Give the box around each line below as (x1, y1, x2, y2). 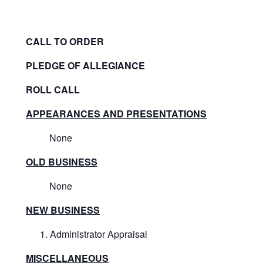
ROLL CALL (26, 82, 80, 96)
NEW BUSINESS (26, 203, 100, 217)
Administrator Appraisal (50, 227, 147, 241)
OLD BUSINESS (26, 154, 97, 168)
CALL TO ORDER (26, 34, 104, 48)
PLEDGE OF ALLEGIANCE (26, 58, 145, 72)
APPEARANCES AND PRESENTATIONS (26, 106, 207, 120)
